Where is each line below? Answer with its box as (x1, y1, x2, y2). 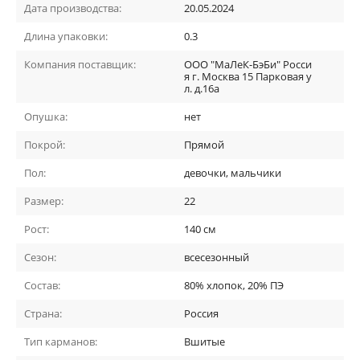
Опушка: (24, 108, 67, 124)
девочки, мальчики (184, 165, 281, 180)
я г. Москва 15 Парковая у (184, 68, 312, 84)
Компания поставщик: (24, 56, 136, 72)
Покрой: (24, 137, 65, 152)
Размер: (24, 193, 63, 208)
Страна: (24, 305, 62, 321)
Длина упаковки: (24, 28, 108, 43)
